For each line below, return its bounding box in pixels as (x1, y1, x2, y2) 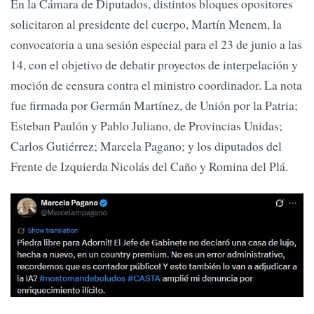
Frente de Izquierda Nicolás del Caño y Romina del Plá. (11, 157, 292, 175)
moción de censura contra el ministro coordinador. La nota (11, 76, 302, 93)
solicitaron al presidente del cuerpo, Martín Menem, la (11, 15, 282, 32)
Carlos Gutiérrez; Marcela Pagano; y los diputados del (11, 137, 282, 154)
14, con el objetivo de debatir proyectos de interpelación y (11, 55, 298, 73)
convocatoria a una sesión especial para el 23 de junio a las (11, 35, 302, 53)
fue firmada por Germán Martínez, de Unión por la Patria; (11, 96, 298, 114)
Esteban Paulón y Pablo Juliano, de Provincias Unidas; (11, 116, 282, 134)
